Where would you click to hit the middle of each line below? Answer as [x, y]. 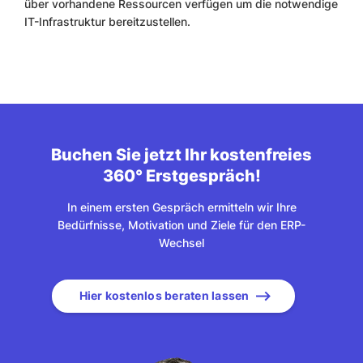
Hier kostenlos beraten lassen [164, 296]
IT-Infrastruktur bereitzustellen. [107, 22]
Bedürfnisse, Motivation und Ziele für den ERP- [181, 225]
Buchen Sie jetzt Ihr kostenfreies [181, 155]
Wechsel [181, 243]
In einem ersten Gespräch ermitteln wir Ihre [181, 207]
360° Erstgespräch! [181, 176]
